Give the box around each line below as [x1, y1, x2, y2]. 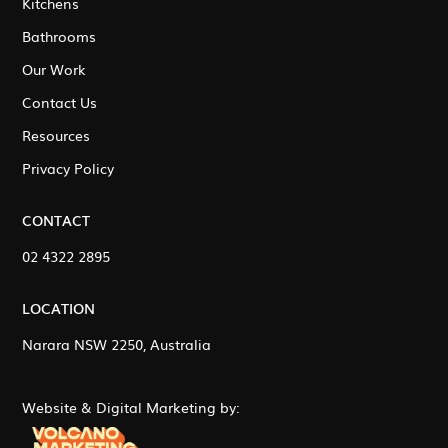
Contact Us [22, 92, 98, 113]
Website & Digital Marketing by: [22, 397, 241, 418]
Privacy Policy [22, 158, 115, 179]
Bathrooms [22, 26, 97, 47]
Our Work [22, 59, 87, 80]
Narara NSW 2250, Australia [22, 334, 212, 355]
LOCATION [22, 298, 96, 319]
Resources [22, 125, 91, 146]
